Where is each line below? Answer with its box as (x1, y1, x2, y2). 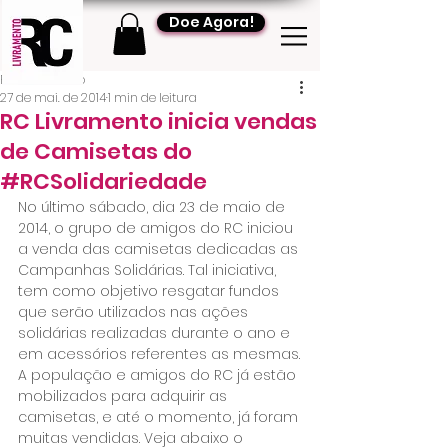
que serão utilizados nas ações (18, 301, 252, 322)
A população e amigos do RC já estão (18, 364, 300, 385)
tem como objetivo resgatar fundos (18, 280, 283, 301)
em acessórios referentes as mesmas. (18, 343, 300, 364)
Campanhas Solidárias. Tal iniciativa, (18, 259, 280, 280)
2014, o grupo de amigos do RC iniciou (18, 217, 297, 238)
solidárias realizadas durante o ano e (18, 322, 294, 343)
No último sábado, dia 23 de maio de (18, 196, 289, 217)
